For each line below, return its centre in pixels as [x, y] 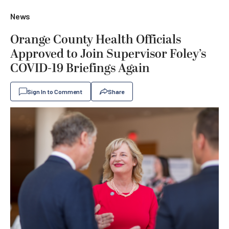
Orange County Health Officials [96, 40]
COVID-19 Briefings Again [80, 68]
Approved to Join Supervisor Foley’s [108, 54]
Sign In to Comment [55, 91]
